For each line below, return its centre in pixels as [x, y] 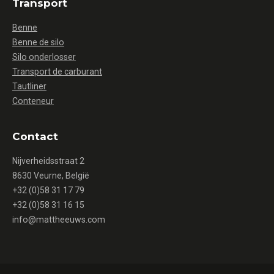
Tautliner [29, 86]
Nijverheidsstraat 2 [48, 161]
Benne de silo [38, 42]
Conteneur [33, 101]
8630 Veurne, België [51, 176]
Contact [35, 136]
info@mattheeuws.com [59, 220]
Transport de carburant [57, 72]
